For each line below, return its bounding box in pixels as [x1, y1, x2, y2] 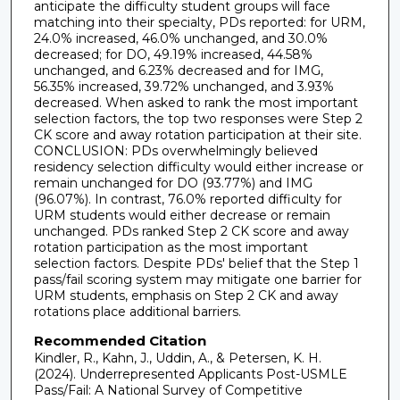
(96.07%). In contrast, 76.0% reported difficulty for [33, 191, 342, 208]
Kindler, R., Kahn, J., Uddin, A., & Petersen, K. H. [33, 349, 321, 366]
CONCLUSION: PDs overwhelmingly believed [33, 143, 318, 160]
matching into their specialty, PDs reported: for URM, [33, 14, 365, 31]
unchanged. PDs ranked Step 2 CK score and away [33, 223, 349, 240]
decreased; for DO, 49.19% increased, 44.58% [33, 46, 312, 63]
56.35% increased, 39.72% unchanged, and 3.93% [33, 79, 334, 96]
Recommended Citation [33, 331, 206, 349]
